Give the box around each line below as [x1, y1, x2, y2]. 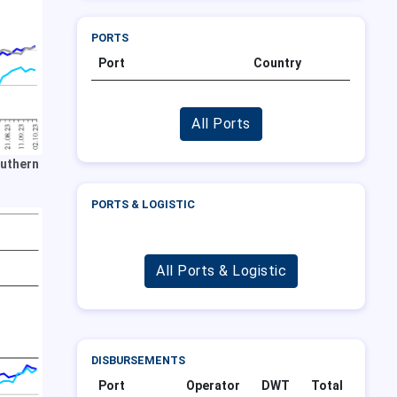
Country [253, 55, 302, 70]
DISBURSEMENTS [91, 354, 186, 368]
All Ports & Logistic [156, 262, 287, 280]
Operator [186, 378, 241, 393]
